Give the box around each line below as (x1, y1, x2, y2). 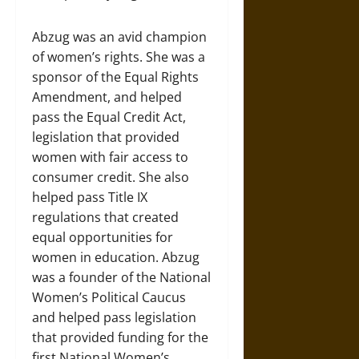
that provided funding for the (32, 328, 208, 346)
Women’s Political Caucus (32, 288, 186, 306)
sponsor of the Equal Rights (32, 67, 199, 86)
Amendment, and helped (32, 87, 182, 106)
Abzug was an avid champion (32, 27, 207, 46)
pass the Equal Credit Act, (32, 107, 186, 126)
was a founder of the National (32, 268, 211, 286)
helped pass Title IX (32, 188, 147, 206)
